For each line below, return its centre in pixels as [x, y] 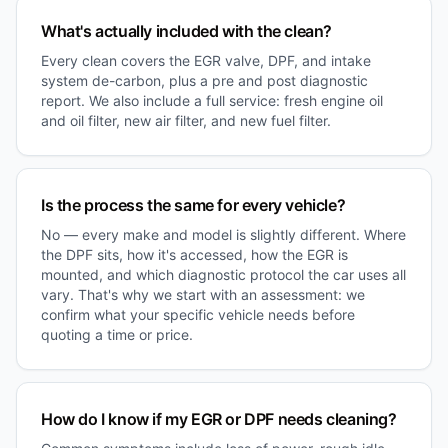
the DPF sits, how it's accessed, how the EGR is [194, 254]
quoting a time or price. [117, 334]
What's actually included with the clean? [186, 30]
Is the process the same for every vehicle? [193, 204]
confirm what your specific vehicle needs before [198, 314]
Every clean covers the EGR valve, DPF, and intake [206, 60]
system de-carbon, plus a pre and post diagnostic [204, 80]
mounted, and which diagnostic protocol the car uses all [223, 274]
